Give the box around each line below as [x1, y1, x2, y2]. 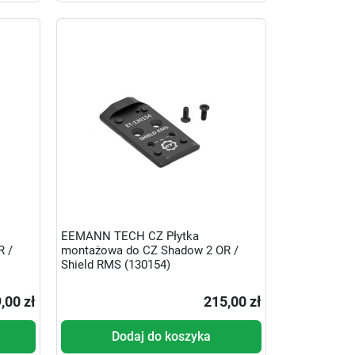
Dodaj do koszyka [111, 328, 211, 344]
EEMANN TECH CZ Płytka [60, 228, 199, 243]
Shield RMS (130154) [60, 257, 170, 272]
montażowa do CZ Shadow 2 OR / [60, 242, 239, 258]
